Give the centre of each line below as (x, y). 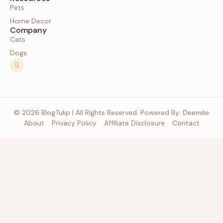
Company (28, 30)
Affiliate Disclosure (134, 123)
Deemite (196, 112)
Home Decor (31, 21)
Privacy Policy (74, 123)
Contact (186, 123)
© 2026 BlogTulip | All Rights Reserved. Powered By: (98, 112)
